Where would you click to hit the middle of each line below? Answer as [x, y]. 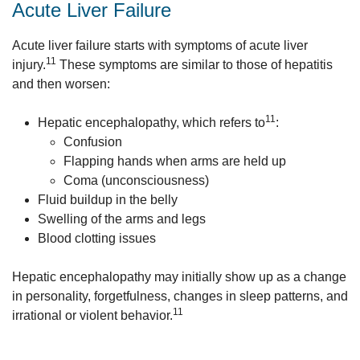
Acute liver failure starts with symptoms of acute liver [160, 45]
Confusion [93, 142]
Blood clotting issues [97, 238]
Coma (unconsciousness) [136, 180]
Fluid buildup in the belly [108, 200]
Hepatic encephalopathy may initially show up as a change [179, 277]
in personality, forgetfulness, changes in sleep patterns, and [180, 296]
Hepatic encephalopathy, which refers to [151, 123]
